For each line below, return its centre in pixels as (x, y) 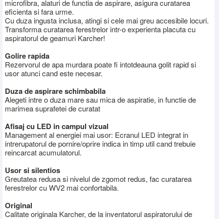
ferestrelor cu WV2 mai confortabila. (62, 187)
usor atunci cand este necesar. (54, 73)
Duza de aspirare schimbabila (55, 91)
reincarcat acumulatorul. (43, 152)
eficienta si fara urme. (39, 11)
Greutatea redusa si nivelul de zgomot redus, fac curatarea (98, 178)
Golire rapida (27, 55)
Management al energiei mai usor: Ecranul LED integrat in (97, 134)
